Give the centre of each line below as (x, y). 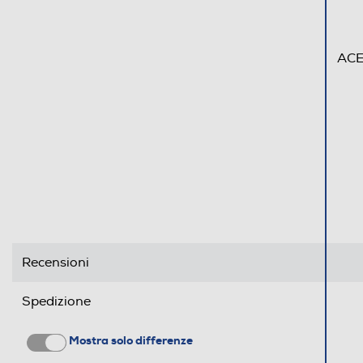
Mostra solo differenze (130, 341)
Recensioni (56, 263)
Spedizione (56, 302)
